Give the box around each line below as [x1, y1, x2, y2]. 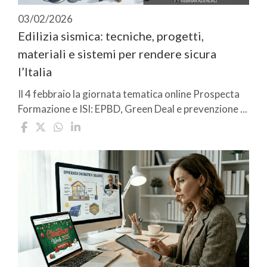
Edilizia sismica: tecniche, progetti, [18, 29, 204, 44]
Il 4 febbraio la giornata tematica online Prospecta [18, 88, 240, 101]
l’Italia [18, 64, 52, 79]
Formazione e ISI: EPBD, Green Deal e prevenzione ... [18, 103, 247, 116]
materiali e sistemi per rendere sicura [18, 46, 216, 61]
